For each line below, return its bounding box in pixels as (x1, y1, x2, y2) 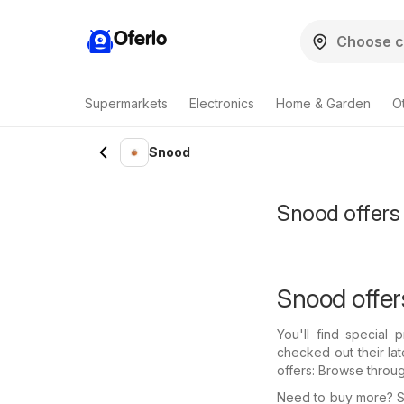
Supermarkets (85, 96, 168, 111)
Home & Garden (276, 96, 371, 111)
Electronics (189, 96, 254, 111)
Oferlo (114, 29, 167, 50)
